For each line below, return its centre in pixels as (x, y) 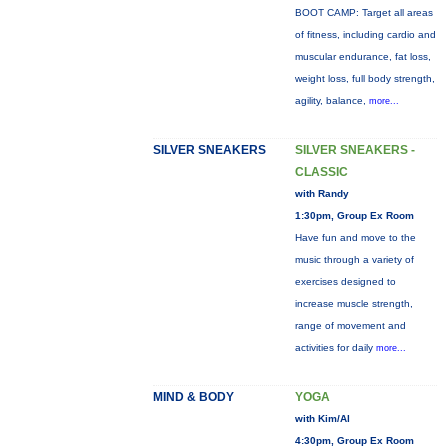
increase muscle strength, (353, 303)
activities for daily (335, 347)
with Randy (321, 193)
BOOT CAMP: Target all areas (363, 12)
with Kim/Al (322, 418)
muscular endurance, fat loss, (362, 56)
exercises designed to (345, 281)
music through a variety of (354, 259)
